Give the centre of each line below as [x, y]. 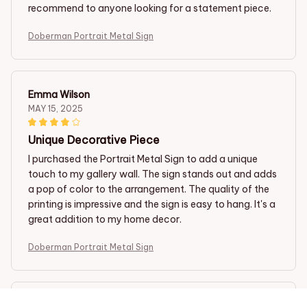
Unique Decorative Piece [94, 139]
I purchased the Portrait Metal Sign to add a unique [143, 159]
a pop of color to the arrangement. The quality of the [149, 189]
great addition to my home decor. [105, 219]
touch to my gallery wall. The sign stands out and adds [152, 174]
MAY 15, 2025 [56, 108]
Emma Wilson [59, 94]
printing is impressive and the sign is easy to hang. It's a [152, 204]
